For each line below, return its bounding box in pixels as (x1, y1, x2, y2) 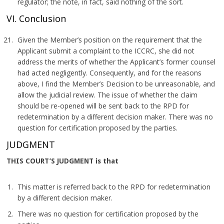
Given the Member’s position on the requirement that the (17, 35, 202, 44)
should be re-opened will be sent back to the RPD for (17, 101, 189, 110)
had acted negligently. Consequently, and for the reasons (17, 68, 202, 77)
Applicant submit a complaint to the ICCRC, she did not (17, 46, 195, 55)
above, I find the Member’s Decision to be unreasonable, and (17, 79, 215, 88)
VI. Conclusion (6, 12, 66, 24)
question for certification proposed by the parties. (17, 123, 178, 132)
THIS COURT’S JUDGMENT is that (6, 157, 119, 165)
